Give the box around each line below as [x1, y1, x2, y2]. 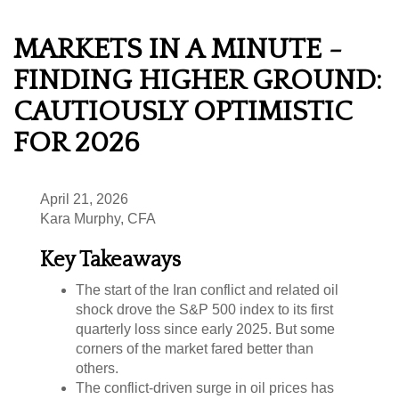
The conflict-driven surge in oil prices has [76, 379, 334, 395]
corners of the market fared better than [76, 340, 313, 356]
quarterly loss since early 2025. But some [76, 321, 335, 337]
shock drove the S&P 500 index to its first [76, 301, 333, 317]
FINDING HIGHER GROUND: [13, 64, 382, 96]
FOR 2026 [13, 126, 140, 159]
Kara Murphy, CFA [40, 210, 156, 226]
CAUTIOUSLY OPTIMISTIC [13, 95, 353, 127]
